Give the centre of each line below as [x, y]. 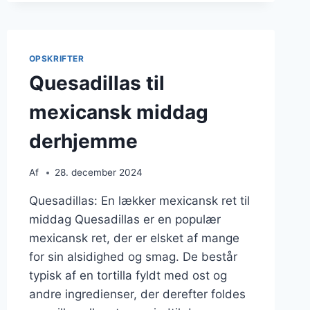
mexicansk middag [118, 112]
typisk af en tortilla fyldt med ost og [128, 276]
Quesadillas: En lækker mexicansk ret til [139, 201]
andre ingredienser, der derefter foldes [137, 294]
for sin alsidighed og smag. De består [133, 257]
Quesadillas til [97, 83]
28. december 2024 [98, 173]
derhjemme [83, 142]
